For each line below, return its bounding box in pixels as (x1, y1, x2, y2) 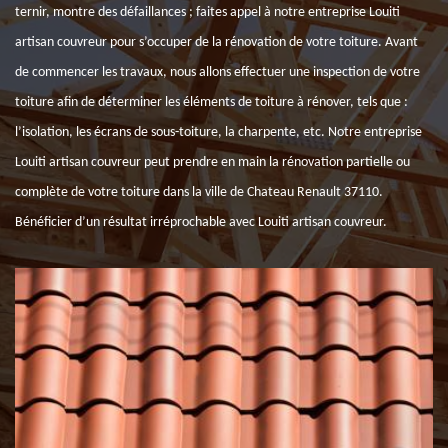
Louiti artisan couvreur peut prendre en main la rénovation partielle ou (15, 155, 410, 170)
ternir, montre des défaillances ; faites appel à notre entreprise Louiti (15, 5, 400, 20)
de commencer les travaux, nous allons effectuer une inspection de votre (15, 65, 420, 80)
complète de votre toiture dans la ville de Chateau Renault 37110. (15, 185, 383, 200)
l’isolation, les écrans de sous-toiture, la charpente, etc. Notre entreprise (15, 125, 422, 140)
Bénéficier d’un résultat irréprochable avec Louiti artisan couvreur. (15, 215, 387, 230)
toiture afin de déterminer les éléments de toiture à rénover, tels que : (15, 95, 408, 110)
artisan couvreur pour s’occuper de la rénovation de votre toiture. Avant (15, 35, 418, 50)
